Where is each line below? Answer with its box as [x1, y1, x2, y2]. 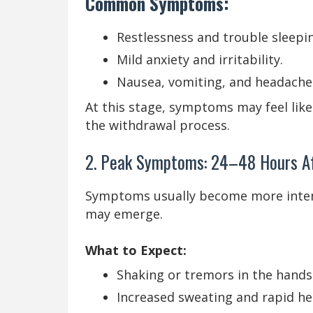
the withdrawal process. [85, 116, 230, 133]
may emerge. [85, 205, 163, 222]
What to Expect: [85, 241, 187, 259]
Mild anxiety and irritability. [117, 50, 283, 68]
